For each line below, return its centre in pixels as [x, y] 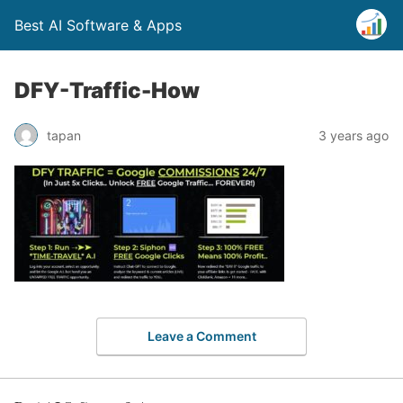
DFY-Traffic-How [107, 90]
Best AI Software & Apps [98, 25]
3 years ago [354, 135]
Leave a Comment [201, 336]
